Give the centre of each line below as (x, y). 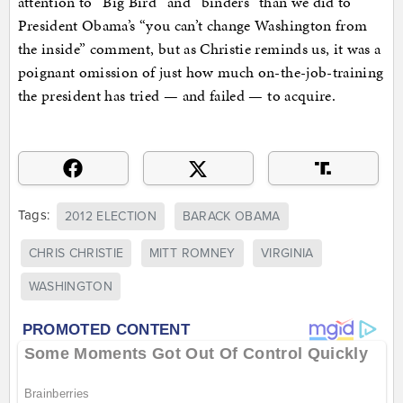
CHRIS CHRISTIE (76, 254)
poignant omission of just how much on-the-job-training (201, 72)
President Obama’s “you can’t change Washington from (193, 26)
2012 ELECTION (111, 216)
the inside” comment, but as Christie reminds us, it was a (199, 49)
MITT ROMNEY (192, 254)
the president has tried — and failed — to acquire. (177, 96)
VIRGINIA (287, 254)
